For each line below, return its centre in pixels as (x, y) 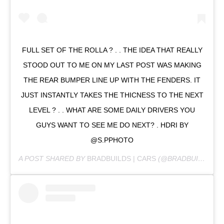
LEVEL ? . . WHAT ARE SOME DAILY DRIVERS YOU (112, 110)
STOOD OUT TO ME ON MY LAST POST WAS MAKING (112, 65)
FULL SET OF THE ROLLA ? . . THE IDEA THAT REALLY (112, 50)
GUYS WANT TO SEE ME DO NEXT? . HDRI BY (112, 125)
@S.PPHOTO (112, 140)
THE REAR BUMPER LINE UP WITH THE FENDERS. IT (112, 80)
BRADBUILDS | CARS (121, 158)
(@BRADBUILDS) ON (177, 158)
